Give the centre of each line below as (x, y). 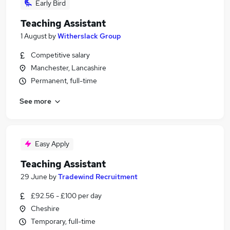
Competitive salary (60, 55)
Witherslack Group (89, 36)
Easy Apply (52, 144)
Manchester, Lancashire (69, 68)
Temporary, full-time (63, 221)
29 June (34, 177)
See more (35, 101)
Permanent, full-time (64, 81)
